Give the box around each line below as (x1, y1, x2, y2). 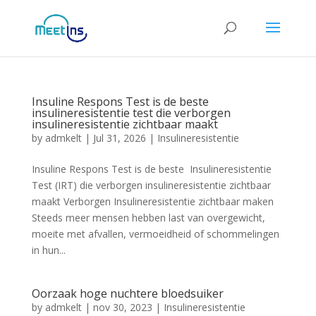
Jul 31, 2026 (92, 131, 146, 145)
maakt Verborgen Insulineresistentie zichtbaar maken (31, 195, 274, 208)
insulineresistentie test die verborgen (31, 105, 231, 121)
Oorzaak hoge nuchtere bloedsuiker (31, 286, 224, 301)
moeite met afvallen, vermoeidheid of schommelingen (31, 227, 279, 241)
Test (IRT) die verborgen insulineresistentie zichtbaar (31, 178, 271, 192)
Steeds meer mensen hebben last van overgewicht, (31, 211, 265, 224)
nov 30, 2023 (92, 300, 152, 314)
